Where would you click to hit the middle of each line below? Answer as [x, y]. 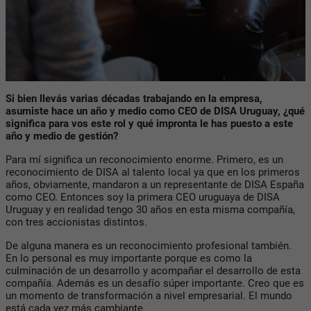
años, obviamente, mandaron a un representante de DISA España [155, 184]
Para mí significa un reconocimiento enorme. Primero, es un [144, 159]
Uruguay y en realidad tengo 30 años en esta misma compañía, [150, 209]
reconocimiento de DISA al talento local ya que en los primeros [153, 172]
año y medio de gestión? [62, 136]
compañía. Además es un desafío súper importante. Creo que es [155, 283]
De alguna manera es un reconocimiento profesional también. [149, 245]
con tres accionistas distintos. [76, 222]
